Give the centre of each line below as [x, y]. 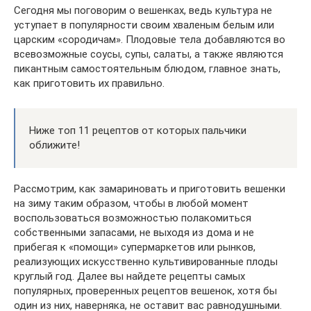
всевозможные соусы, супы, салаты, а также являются [149, 54]
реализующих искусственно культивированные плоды [146, 262]
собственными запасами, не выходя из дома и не [134, 233]
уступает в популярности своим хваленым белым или [144, 25]
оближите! [54, 145]
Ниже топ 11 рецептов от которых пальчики [138, 131]
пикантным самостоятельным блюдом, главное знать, [147, 69]
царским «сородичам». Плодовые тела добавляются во [150, 40]
